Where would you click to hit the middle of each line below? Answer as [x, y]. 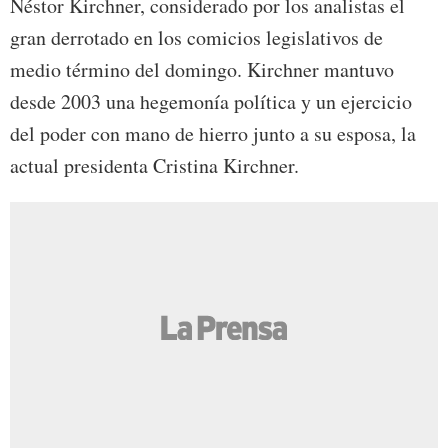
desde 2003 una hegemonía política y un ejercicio [211, 102]
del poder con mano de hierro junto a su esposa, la [213, 134]
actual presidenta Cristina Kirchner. [154, 166]
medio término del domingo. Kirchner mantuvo [202, 70]
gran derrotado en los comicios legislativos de [196, 38]
